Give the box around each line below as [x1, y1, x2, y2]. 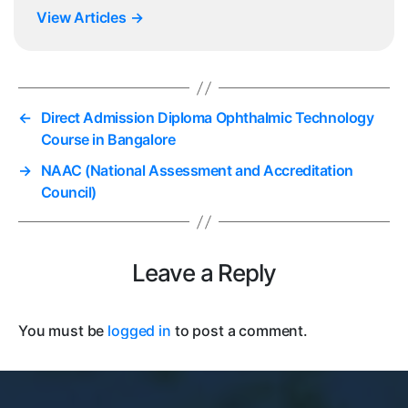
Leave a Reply [132, 259, 276, 288]
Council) [40, 183, 97, 202]
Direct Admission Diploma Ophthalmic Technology [40, 108, 374, 127]
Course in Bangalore [40, 130, 176, 149]
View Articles [36, 8, 130, 27]
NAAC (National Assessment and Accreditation [40, 161, 353, 180]
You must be [18, 321, 108, 341]
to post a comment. [170, 321, 309, 341]
